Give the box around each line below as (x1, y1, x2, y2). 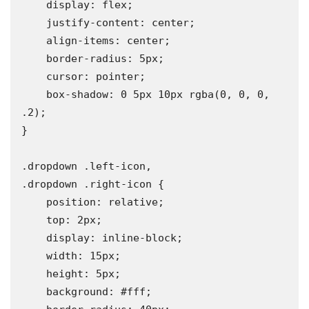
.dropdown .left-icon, (21, 160, 152, 173)
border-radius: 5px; (21, 52, 46, 66)
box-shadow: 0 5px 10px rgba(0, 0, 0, (21, 88, 46, 101)
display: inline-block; (21, 232, 46, 245)
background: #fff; (21, 286, 46, 299)
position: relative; (21, 196, 46, 209)
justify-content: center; (21, 17, 46, 30)
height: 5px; (21, 268, 46, 281)
